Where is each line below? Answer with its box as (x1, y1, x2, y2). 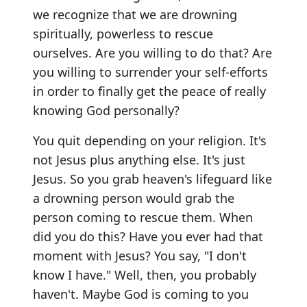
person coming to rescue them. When (33, 208, 253, 225)
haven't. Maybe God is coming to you (33, 285, 249, 302)
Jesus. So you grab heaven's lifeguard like (33, 170, 272, 187)
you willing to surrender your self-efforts (33, 63, 268, 80)
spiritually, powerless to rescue (33, 25, 213, 42)
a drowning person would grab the (33, 189, 234, 206)
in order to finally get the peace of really (33, 82, 266, 99)
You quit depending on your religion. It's (33, 132, 267, 149)
